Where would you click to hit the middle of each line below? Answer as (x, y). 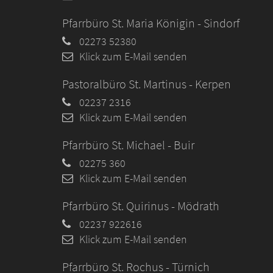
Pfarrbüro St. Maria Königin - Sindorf (151, 23)
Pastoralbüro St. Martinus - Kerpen (147, 84)
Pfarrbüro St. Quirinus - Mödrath (141, 206)
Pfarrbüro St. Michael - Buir (128, 145)
